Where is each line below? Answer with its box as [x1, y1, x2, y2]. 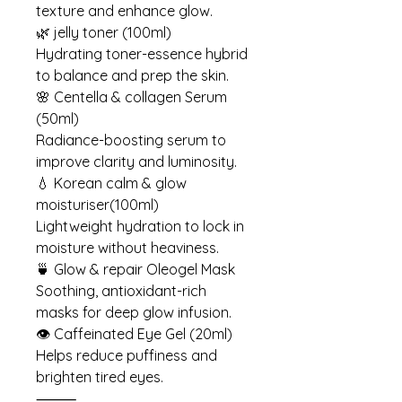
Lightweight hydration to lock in [36, 216, 244, 235]
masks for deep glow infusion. [36, 302, 232, 321]
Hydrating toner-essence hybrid [36, 44, 248, 63]
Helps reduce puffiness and [36, 345, 217, 364]
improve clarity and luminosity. [36, 152, 237, 170]
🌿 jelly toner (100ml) [36, 22, 171, 41]
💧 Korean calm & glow [36, 173, 187, 192]
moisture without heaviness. [36, 238, 219, 257]
